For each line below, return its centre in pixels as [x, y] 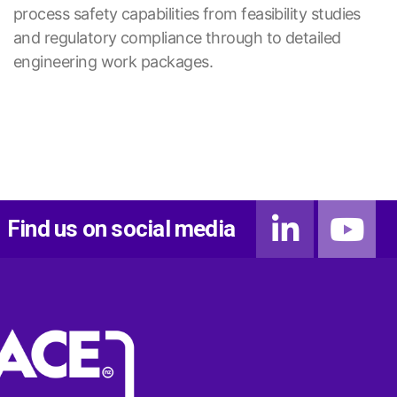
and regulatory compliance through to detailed [177, 38]
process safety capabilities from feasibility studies [187, 14]
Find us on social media [121, 229]
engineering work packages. [113, 62]
